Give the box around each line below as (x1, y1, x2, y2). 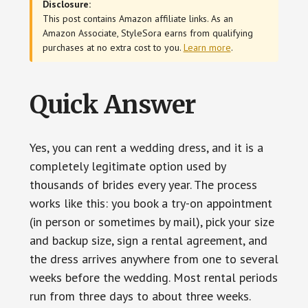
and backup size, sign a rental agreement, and (29, 232, 267, 248)
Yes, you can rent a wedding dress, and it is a (29, 139, 263, 155)
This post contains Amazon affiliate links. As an (42, 12, 233, 25)
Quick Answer (29, 89, 196, 120)
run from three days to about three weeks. (29, 287, 250, 304)
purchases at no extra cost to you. (42, 41, 184, 54)
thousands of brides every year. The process (29, 176, 257, 192)
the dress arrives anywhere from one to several (29, 250, 278, 267)
